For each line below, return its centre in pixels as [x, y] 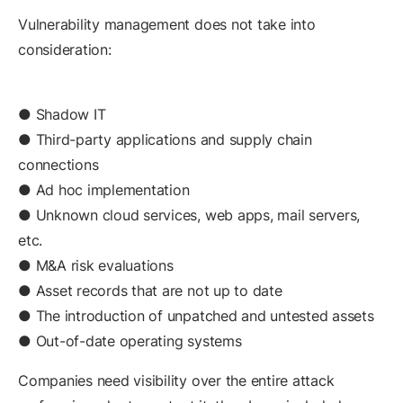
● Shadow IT [62, 115]
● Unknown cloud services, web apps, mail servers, [189, 215]
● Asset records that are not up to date [150, 291]
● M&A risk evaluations [96, 266]
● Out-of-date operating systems [130, 341]
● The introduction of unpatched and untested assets [196, 316]
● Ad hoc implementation [104, 190]
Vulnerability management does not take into [167, 25]
